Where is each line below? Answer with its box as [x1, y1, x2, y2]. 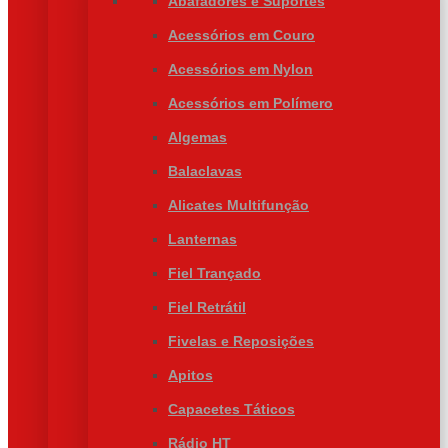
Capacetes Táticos [168, 401, 295, 417]
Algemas [168, 129, 227, 145]
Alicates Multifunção [168, 197, 309, 213]
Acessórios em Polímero [168, 95, 333, 111]
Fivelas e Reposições [168, 333, 314, 349]
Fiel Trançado [168, 265, 261, 281]
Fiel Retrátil [168, 299, 246, 315]
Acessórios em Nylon [168, 61, 313, 77]
